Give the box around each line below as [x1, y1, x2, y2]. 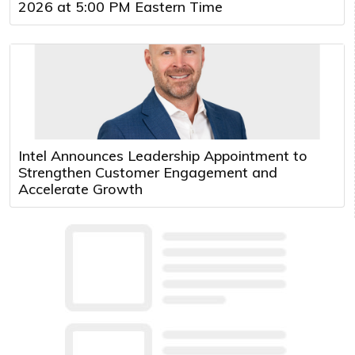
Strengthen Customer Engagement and [18, 162, 277, 181]
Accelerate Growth [18, 179, 143, 198]
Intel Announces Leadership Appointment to [18, 146, 307, 165]
